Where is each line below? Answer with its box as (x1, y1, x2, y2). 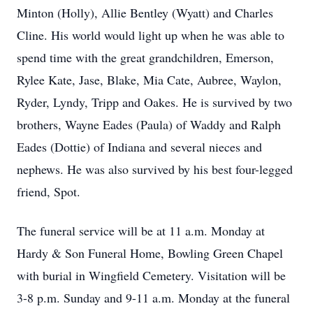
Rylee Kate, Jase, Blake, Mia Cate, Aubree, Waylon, (17, 71, 282, 88)
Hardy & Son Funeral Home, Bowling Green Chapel (17, 245, 283, 261)
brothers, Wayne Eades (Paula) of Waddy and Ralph (17, 116, 281, 133)
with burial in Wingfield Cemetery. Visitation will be (17, 267, 286, 284)
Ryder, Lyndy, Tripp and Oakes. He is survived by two (17, 94, 292, 110)
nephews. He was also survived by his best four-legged (17, 161, 293, 177)
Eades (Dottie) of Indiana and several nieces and (17, 138, 262, 155)
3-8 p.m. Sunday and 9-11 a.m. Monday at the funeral (17, 289, 290, 306)
